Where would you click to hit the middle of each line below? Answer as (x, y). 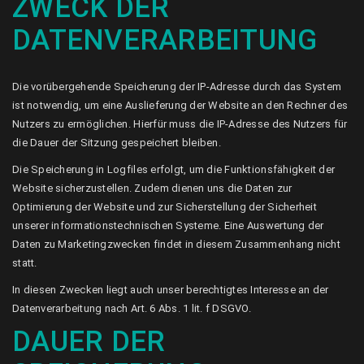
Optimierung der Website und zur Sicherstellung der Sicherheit (165, 207)
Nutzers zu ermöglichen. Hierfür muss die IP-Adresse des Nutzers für (180, 124)
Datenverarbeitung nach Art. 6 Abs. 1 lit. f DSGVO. (132, 308)
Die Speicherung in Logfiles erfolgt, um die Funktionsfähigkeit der (174, 169)
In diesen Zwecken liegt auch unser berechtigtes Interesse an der (171, 290)
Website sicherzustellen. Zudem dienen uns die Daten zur (152, 188)
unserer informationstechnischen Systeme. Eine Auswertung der (168, 225)
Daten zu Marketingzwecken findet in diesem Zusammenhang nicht (176, 244)
